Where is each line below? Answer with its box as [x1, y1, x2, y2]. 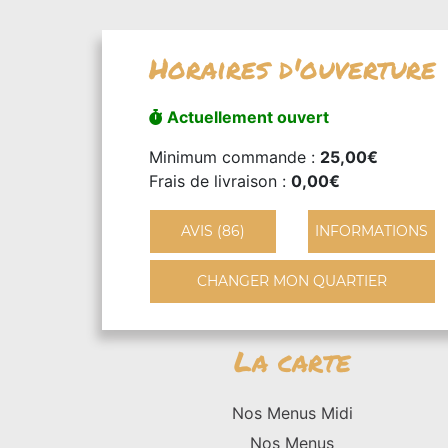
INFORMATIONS [314, 221, 428, 240]
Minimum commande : [148, 146, 320, 167]
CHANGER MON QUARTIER [197, 271, 387, 290]
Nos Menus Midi [231, 403, 353, 423]
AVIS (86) [180, 221, 245, 240]
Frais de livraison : [148, 170, 291, 191]
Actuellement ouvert [162, 106, 329, 127]
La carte [233, 341, 351, 381]
